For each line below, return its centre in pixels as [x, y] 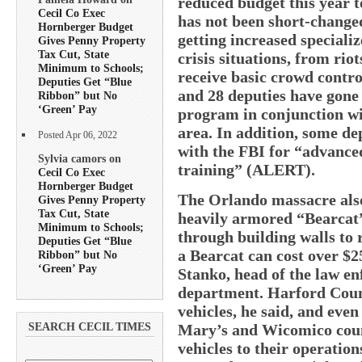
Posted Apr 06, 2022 [78, 135]
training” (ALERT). [246, 169]
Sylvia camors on [80, 158]
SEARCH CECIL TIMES [90, 327]
